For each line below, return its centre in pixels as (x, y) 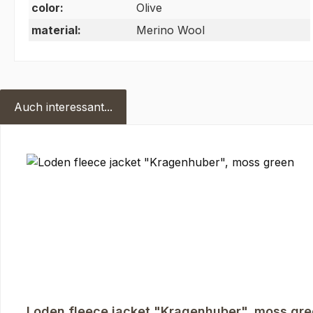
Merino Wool (170, 30)
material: (56, 30)
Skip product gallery (68, 147)
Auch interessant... (63, 107)
